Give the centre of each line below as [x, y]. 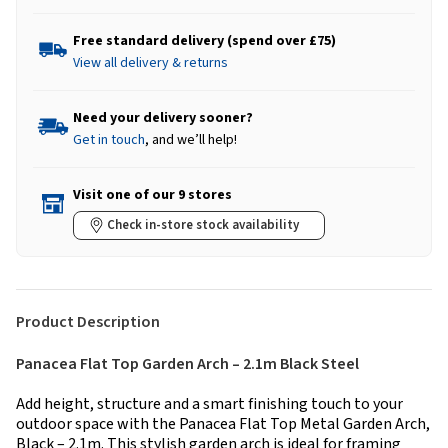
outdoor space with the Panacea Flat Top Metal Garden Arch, [223, 423]
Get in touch [109, 139]
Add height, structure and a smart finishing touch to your [209, 403]
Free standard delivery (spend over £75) [204, 40]
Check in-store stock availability [203, 224]
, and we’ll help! [191, 139]
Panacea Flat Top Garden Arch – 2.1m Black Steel [187, 363]
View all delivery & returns [150, 62]
